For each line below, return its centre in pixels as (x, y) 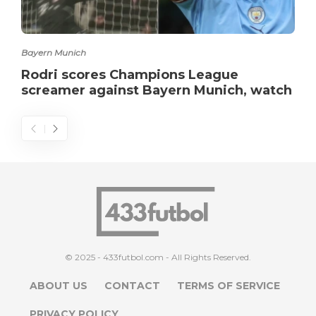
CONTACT (132, 285)
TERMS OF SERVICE (229, 285)
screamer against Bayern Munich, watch (157, 90)
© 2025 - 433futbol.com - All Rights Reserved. (158, 257)
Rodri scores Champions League (130, 74)
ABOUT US (59, 285)
